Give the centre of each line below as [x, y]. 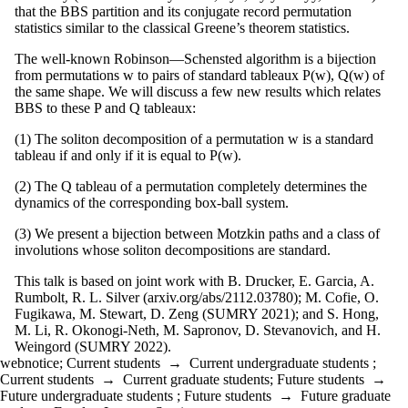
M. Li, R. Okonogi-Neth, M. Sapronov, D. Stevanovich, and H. [198, 330]
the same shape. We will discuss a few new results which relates [198, 91]
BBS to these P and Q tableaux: [105, 107]
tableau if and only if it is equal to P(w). [128, 155]
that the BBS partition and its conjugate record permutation [183, 11]
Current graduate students [196, 379]
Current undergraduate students [279, 362]
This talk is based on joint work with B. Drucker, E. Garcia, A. [194, 280]
